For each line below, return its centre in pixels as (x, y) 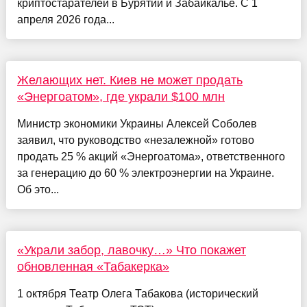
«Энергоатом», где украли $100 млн (121, 97)
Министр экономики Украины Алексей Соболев (137, 124)
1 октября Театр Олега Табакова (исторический (137, 294)
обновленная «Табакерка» (93, 267)
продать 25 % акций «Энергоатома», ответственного (151, 157)
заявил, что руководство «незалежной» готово (135, 140)
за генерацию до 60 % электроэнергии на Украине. (145, 173)
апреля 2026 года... (65, 20)
